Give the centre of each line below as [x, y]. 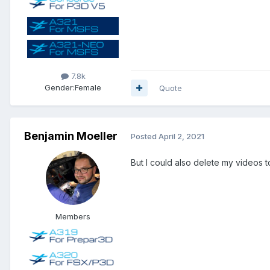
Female [88, 87]
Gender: [60, 87]
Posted [145, 137]
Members [73, 216]
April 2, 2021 [181, 137]
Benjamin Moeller [71, 136]
